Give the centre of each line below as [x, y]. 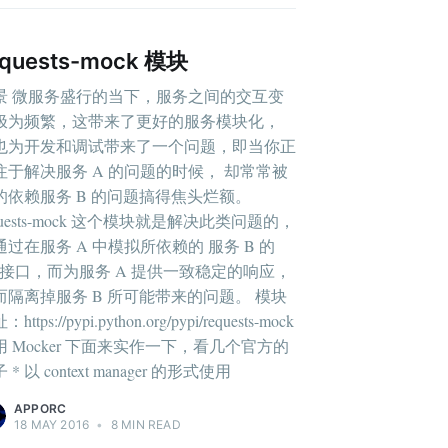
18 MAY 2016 [52, 424]
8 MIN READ [144, 424]
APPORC [40, 408]
